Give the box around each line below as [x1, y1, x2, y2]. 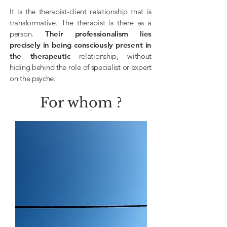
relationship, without [70, 51, 152, 61]
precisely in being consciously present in [10, 40, 152, 50]
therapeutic [30, 51, 70, 61]
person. [10, 29, 45, 39]
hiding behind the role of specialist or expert [10, 62, 152, 72]
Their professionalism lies [45, 29, 152, 39]
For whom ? [40, 94, 122, 111]
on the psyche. [10, 73, 56, 83]
